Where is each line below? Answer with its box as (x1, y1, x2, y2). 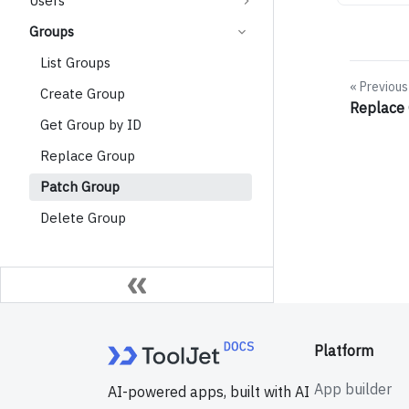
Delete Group (40, 209, 126, 226)
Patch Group (40, 178, 120, 195)
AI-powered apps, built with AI (108, 383, 309, 402)
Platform (314, 341, 374, 360)
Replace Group (40, 147, 135, 164)
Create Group (40, 85, 125, 102)
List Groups (40, 54, 110, 71)
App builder (314, 380, 393, 398)
